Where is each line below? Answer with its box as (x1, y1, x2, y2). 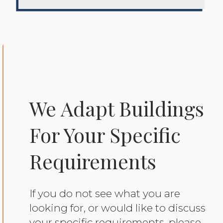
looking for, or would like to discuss (29, 201, 206, 214)
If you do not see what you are (29, 187, 180, 200)
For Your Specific (29, 121, 181, 148)
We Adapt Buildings (29, 95, 204, 121)
